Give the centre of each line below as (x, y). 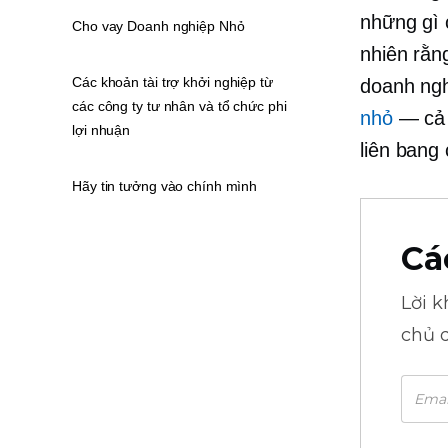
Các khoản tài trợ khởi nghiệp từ (172, 82)
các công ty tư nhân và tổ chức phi (179, 106)
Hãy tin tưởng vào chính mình (165, 186)
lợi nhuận (101, 130)
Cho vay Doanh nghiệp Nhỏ (158, 26)
